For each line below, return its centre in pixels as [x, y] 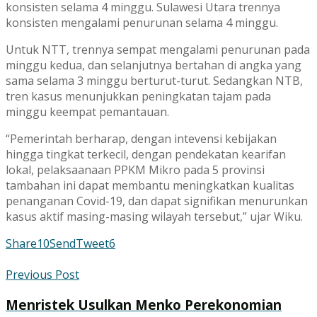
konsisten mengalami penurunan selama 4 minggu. [142, 23]
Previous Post [42, 275]
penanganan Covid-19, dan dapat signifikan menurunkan [157, 201]
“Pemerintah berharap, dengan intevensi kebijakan [141, 139]
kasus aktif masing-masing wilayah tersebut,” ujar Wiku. [154, 217]
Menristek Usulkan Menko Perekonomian [144, 304]
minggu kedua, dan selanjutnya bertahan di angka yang [154, 65]
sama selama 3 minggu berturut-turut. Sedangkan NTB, [154, 81]
